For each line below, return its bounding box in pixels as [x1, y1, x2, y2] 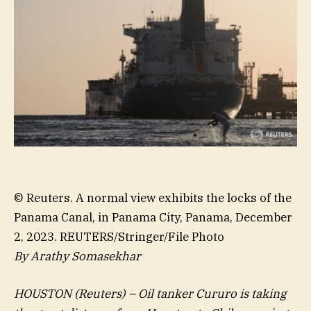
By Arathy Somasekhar [14, 248, 141, 264]
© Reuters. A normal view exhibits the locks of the [14, 190, 292, 205]
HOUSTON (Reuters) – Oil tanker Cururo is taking [14, 285, 286, 301]
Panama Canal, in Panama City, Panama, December [14, 209, 292, 225]
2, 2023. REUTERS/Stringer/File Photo [14, 228, 224, 244]
